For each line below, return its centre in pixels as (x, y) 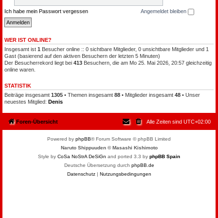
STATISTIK (18, 85)
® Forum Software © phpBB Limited (131, 139)
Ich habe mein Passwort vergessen (46, 11)
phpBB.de (143, 165)
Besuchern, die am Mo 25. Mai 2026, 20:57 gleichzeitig (147, 63)
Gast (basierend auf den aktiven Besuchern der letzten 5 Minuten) (82, 56)
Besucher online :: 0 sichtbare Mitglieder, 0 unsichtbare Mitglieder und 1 (125, 49)
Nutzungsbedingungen (125, 174)
